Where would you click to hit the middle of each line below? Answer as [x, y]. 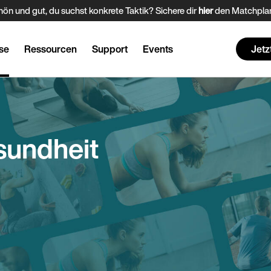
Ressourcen [51, 49]
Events [158, 49]
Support [110, 49]
